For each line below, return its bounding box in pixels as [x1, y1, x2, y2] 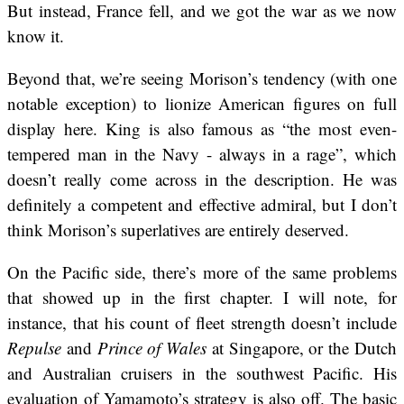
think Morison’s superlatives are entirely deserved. [7, 218, 349, 242]
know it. [7, 24, 64, 48]
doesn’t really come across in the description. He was [7, 168, 397, 191]
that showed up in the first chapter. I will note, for [7, 286, 397, 309]
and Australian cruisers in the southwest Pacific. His [7, 362, 397, 385]
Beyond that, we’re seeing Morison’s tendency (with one [7, 67, 397, 90]
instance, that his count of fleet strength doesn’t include [7, 311, 397, 335]
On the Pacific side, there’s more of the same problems [7, 261, 397, 284]
